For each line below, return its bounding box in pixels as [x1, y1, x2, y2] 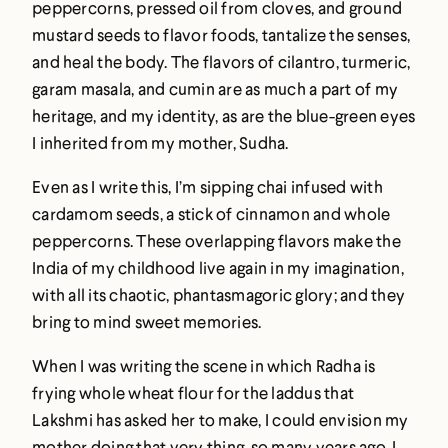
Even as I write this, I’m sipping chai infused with [32, 176, 383, 198]
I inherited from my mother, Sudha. [32, 132, 289, 154]
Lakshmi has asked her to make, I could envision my [32, 409, 409, 431]
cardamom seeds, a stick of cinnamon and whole [32, 203, 391, 225]
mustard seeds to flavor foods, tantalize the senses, [32, 24, 410, 46]
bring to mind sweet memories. [32, 311, 262, 333]
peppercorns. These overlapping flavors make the [32, 230, 401, 252]
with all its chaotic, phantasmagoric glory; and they [32, 284, 405, 306]
